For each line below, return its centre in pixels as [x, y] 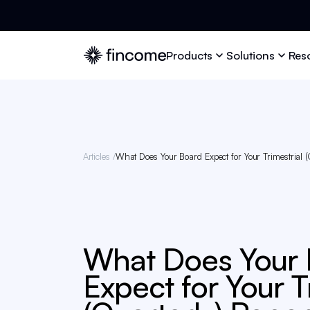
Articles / [99, 156]
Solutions [251, 55]
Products [190, 55]
